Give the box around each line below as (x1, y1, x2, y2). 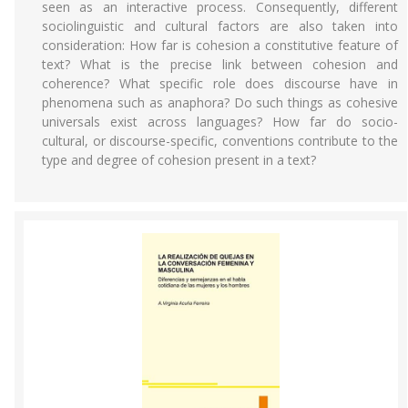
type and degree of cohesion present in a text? (42, 151, 316, 168)
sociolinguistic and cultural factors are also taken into (42, 17, 398, 35)
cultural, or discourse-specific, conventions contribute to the (42, 132, 398, 149)
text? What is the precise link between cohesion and (42, 56, 398, 73)
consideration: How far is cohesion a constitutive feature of (42, 36, 398, 54)
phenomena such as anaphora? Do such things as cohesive (42, 94, 398, 111)
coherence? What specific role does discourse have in (42, 75, 398, 92)
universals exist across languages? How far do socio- (42, 113, 398, 130)
